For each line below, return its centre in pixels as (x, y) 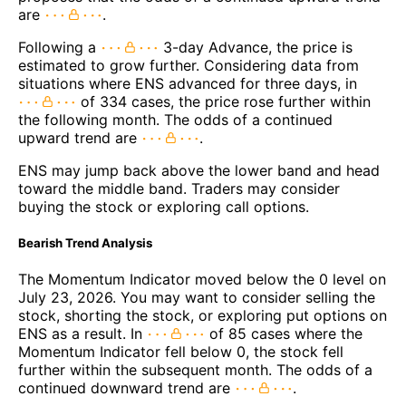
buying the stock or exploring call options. (164, 207)
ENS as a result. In (82, 334)
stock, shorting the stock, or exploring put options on (203, 316)
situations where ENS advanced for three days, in (188, 84)
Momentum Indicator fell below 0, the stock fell (181, 352)
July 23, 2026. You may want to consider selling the (197, 298)
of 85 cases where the (284, 334)
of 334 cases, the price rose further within (223, 102)
